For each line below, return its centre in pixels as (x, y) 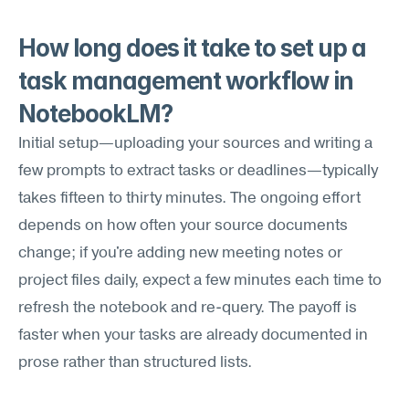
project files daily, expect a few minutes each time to (200, 281)
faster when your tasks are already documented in (193, 336)
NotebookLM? (95, 114)
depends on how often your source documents (183, 226)
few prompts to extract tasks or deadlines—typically (198, 171)
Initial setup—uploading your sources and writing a (195, 144)
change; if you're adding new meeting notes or (180, 253)
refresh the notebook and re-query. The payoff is (188, 308)
